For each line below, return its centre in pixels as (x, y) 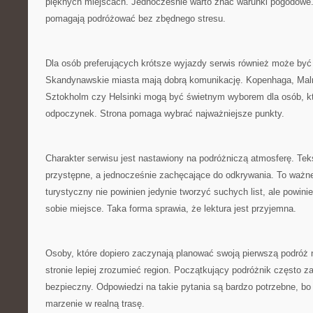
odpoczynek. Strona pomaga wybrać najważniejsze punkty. (165, 114)
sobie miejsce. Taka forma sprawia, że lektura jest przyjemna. (171, 209)
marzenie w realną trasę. (95, 304)
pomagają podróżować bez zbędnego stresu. (136, 19)
